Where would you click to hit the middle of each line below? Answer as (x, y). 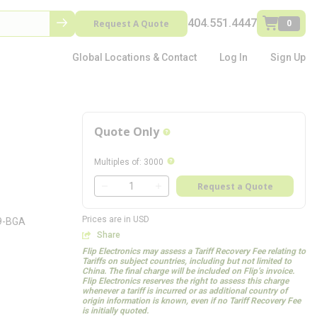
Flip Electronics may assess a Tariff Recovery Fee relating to (194, 251)
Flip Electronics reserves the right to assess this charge (185, 281)
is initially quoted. (115, 311)
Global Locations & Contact (134, 57)
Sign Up (288, 57)
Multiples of (117, 162)
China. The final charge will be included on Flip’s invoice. (188, 271)
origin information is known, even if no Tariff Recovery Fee (191, 301)
